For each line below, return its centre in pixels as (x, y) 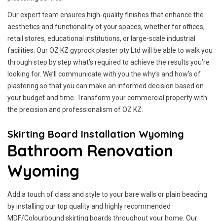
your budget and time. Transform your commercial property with (107, 98)
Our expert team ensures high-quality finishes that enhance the (106, 15)
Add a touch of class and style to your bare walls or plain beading (107, 194)
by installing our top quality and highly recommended (89, 206)
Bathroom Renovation (90, 150)
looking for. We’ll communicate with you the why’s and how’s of (104, 74)
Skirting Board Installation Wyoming (96, 134)
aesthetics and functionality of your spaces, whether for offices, (106, 27)
